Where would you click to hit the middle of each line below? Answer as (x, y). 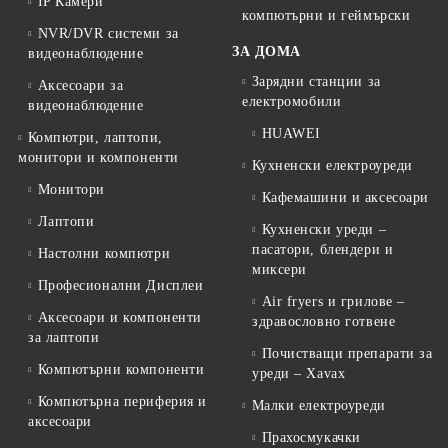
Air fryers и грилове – (333, 302)
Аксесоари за (80, 86)
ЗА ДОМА (266, 52)
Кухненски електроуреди (332, 166)
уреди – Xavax (299, 374)
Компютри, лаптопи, (95, 138)
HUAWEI (291, 134)
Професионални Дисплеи (120, 286)
